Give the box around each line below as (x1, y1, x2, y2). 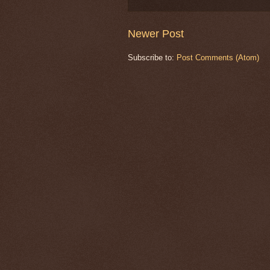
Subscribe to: (128, 52, 177, 62)
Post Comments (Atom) (177, 52, 259, 62)
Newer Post (128, 27, 184, 40)
